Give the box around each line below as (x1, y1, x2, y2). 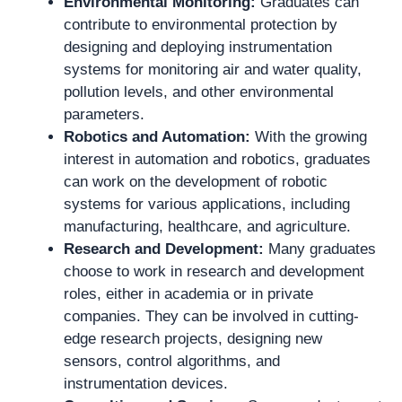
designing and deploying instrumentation (64, 39, 332, 56)
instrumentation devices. (64, 375, 228, 392)
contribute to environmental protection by (64, 16, 337, 33)
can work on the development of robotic (64, 173, 328, 190)
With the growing (250, 128, 367, 145)
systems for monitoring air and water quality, (64, 61, 362, 78)
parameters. (64, 106, 144, 123)
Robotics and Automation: (64, 128, 250, 145)
